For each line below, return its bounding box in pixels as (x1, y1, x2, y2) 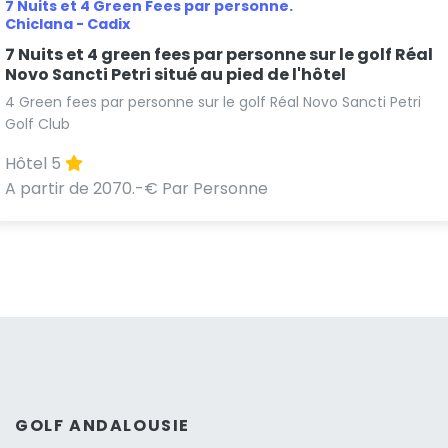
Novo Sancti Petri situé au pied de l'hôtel (5, 63, 346, 87)
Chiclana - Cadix (5, 14, 130, 35)
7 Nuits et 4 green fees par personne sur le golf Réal (5, 43, 433, 67)
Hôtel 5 (5, 152, 65, 176)
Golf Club (5, 114, 70, 135)
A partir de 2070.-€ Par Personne (5, 177, 268, 201)
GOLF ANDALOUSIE (15, 414, 190, 438)
